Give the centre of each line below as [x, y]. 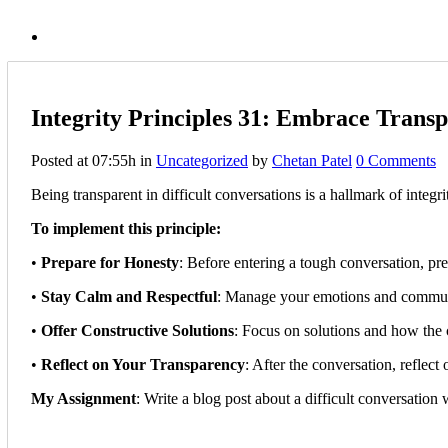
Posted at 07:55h [83, 160]
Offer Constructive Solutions [137, 330]
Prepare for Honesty [110, 262]
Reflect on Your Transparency [143, 364]
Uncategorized [202, 160]
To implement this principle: [126, 228]
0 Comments [396, 160]
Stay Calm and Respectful [129, 296]
